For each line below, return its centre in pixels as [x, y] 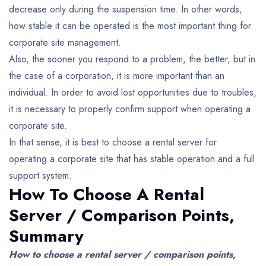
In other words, [210, 9]
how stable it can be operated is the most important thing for [130, 26]
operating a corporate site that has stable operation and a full [132, 159]
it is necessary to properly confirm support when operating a [130, 109]
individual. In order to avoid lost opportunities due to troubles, [133, 92]
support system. [40, 175]
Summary [46, 236]
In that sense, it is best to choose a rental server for [113, 142]
